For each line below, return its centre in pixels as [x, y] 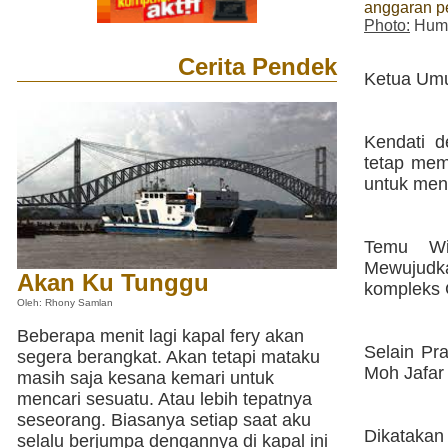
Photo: [387, 25]
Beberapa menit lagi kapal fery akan [160, 336]
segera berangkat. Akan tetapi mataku [168, 357]
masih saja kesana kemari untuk [145, 378]
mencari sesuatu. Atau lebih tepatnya [164, 399]
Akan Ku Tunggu [113, 282]
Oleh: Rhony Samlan [65, 302]
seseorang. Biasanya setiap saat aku [164, 420]
